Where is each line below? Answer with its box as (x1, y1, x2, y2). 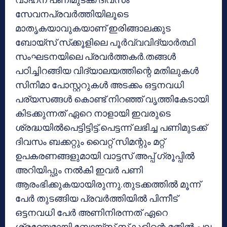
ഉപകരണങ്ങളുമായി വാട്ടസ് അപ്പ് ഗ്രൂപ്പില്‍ (15, 150, 195, 161)
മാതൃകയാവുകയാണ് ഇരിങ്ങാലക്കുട (15, 22, 171, 33)
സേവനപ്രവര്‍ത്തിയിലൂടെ (15, 8, 129, 19)
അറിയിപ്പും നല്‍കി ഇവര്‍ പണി (15, 164, 143, 175)
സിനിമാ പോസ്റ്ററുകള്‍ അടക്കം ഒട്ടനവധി (15, 79, 184, 90)
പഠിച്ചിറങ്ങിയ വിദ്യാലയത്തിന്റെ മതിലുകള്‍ (15, 65, 199, 76)
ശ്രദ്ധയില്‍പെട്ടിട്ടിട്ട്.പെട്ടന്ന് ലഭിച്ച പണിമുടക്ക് (15, 122, 207, 133)
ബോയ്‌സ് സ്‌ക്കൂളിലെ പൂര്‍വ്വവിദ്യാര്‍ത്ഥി (15, 36, 196, 48)
